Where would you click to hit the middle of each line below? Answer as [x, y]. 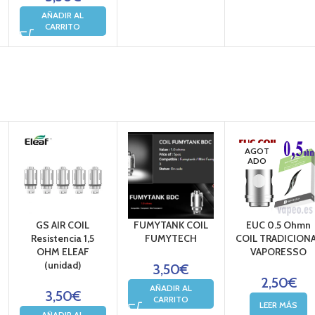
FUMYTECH [171, 238]
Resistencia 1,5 [63, 238]
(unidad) [63, 265]
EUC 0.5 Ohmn [279, 225]
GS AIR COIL [63, 225]
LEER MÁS [279, 304]
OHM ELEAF [63, 251]
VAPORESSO [279, 251]
